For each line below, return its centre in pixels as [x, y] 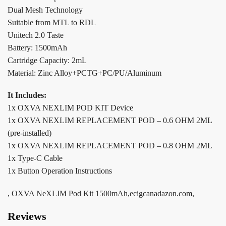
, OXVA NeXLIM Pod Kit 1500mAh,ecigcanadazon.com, [101, 193]
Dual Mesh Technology [45, 10]
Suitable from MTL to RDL [52, 22]
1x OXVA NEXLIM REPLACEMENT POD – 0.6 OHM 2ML [110, 121]
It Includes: [28, 95]
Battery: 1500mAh [37, 47]
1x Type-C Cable [35, 158]
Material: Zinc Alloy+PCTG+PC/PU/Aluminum [84, 73]
